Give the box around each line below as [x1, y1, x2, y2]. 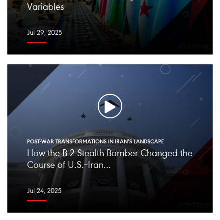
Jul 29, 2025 [27, 30, 62, 37]
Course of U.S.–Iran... [27, 161, 111, 170]
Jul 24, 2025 [27, 188, 61, 195]
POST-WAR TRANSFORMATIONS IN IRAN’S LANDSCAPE [27, 139, 164, 145]
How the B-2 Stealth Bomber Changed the [27, 149, 192, 159]
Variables [27, 2, 64, 12]
